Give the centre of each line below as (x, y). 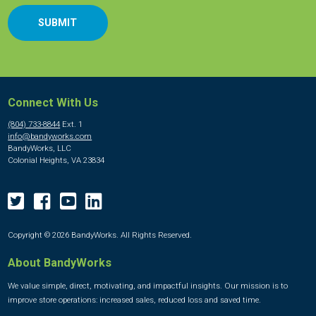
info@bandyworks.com (50, 136)
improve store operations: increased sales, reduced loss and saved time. (135, 299)
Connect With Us (53, 102)
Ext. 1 (72, 124)
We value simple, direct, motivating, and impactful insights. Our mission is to (148, 285)
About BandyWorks (60, 262)
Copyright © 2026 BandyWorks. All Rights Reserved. (100, 235)
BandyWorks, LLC (40, 148)
